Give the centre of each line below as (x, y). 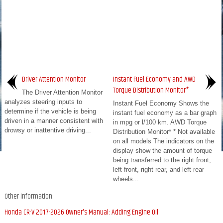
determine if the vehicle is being (50, 111)
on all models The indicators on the (164, 141)
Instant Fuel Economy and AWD (154, 79)
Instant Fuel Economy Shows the (161, 103)
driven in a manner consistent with (54, 120)
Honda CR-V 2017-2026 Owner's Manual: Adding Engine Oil (81, 212)
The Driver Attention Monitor (62, 92)
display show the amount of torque (163, 150)
